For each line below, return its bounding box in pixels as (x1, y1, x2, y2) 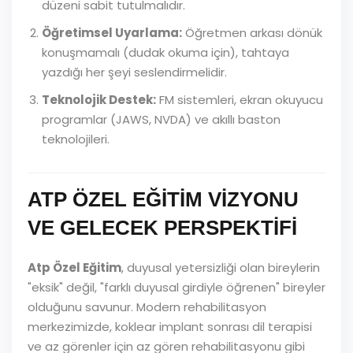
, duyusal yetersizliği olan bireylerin (121, 259, 320, 276)
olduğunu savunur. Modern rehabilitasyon (28, 299, 266, 315)
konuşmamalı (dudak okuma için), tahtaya (42, 44, 289, 61)
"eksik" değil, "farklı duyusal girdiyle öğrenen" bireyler (28, 279, 325, 295)
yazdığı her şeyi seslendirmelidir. (42, 64, 227, 80)
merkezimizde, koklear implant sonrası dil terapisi (28, 318, 312, 335)
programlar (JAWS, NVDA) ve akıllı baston (42, 111, 281, 128)
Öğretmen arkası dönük (182, 24, 322, 41)
